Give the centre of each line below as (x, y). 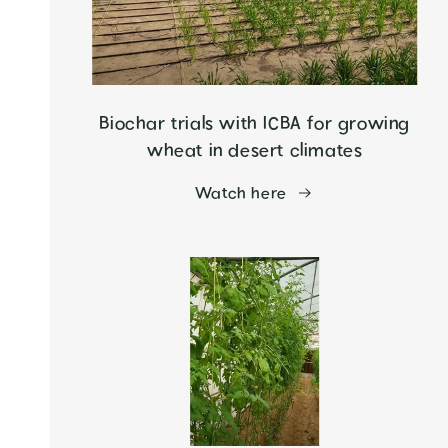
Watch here (240, 193)
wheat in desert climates (254, 151)
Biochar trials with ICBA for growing (254, 124)
